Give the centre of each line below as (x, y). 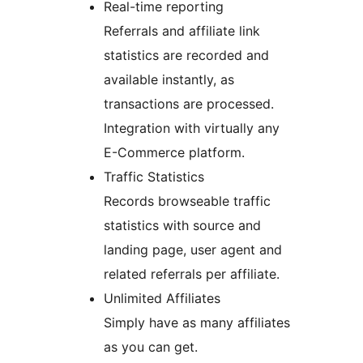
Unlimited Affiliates (162, 299)
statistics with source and (182, 226)
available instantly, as (169, 80)
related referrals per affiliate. (192, 274)
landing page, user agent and (193, 250)
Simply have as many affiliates (197, 323)
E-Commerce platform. (174, 153)
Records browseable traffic (187, 201)
